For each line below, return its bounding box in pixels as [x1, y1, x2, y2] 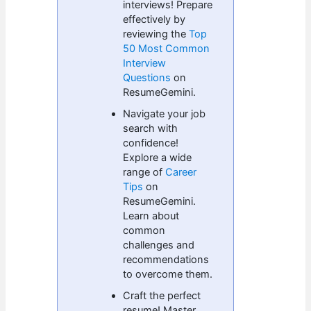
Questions [123, 71, 171, 84]
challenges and [123, 238, 195, 251]
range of [123, 165, 166, 178]
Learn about [123, 209, 180, 222]
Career [165, 165, 197, 178]
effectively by [123, 12, 186, 26]
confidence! [123, 136, 179, 149]
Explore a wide [123, 151, 192, 164]
